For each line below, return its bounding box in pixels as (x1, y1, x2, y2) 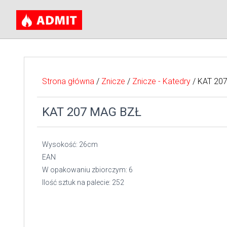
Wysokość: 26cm (42, 140, 98, 148)
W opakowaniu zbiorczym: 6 (42, 166, 133, 174)
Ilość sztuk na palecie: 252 (42, 178, 124, 186)
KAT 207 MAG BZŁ (42, 105, 141, 119)
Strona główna (42, 77, 94, 86)
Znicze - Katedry (132, 77, 191, 86)
